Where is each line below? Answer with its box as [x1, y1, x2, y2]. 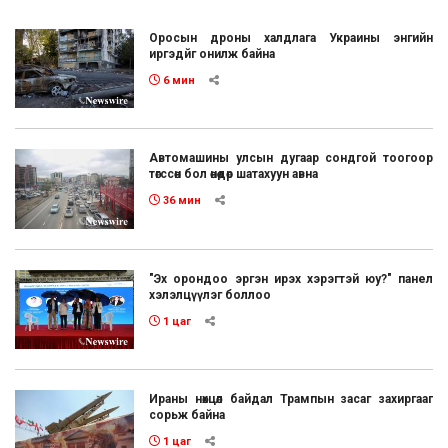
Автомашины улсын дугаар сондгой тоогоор [149, 151, 433, 166]
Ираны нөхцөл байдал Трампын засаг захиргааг [149, 392, 433, 407]
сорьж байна [149, 408, 226, 423]
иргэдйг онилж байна [149, 46, 276, 61]
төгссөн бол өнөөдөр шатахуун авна [149, 167, 319, 182]
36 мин [160, 194, 202, 208]
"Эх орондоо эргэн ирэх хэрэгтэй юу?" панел [149, 271, 433, 286]
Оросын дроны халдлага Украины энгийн [149, 30, 433, 45]
